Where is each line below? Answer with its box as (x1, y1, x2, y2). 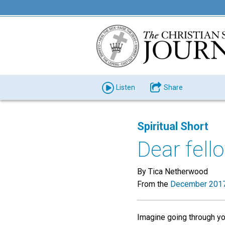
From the (137, 179, 170, 189)
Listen (116, 83, 135, 91)
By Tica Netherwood (137, 167, 208, 176)
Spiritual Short (137, 120, 208, 133)
